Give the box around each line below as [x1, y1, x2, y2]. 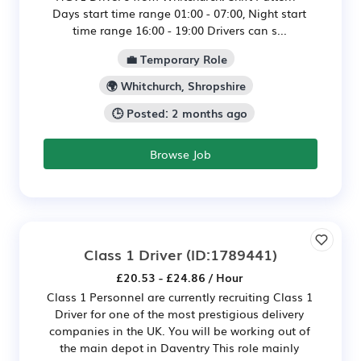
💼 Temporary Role [125, 50, 227, 67]
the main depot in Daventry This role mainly [60, 338, 299, 355]
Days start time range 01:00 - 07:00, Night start [52, 4, 306, 21]
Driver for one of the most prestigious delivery [55, 305, 304, 322]
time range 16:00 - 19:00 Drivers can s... [72, 21, 287, 38]
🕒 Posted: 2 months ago [111, 105, 247, 122]
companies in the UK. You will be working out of [48, 322, 310, 338]
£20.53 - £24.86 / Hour [116, 268, 243, 285]
